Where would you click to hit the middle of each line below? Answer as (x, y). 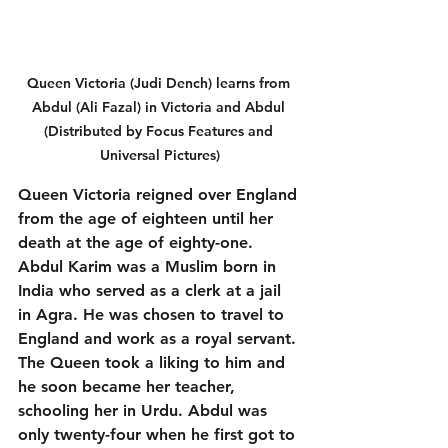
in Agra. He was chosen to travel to (153, 315)
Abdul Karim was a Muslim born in (149, 267)
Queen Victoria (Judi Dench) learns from (160, 83)
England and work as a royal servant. (159, 339)
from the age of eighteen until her (148, 219)
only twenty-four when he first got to (159, 435)
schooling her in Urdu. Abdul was (145, 411)
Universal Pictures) (160, 155)
